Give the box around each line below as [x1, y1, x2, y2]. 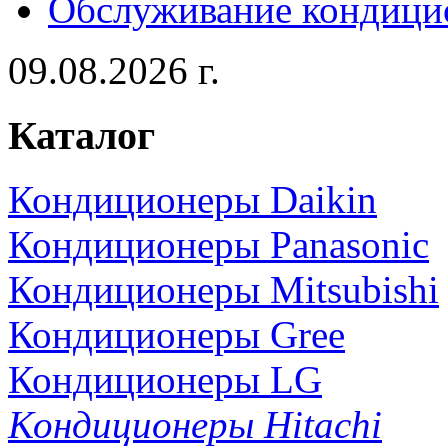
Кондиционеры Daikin [8, 178, 377, 222]
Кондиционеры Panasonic [8, 223, 429, 267]
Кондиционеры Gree [8, 313, 345, 357]
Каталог [8, 112, 155, 158]
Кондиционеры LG [8, 358, 322, 402]
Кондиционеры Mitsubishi [8, 268, 439, 312]
